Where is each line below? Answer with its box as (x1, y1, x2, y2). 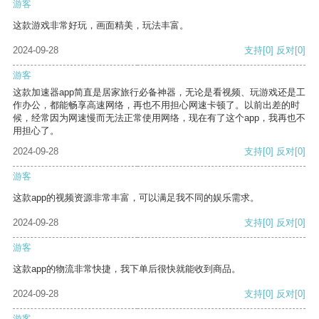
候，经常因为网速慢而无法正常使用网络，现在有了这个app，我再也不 (13, 113, 305, 124)
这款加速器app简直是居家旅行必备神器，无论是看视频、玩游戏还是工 (13, 87, 305, 98)
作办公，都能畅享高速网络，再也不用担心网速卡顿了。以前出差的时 (13, 100, 300, 111)
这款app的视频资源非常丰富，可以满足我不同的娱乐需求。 (13, 192, 259, 204)
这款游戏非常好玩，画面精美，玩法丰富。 (13, 20, 189, 31)
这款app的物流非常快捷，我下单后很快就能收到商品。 (13, 263, 241, 275)
